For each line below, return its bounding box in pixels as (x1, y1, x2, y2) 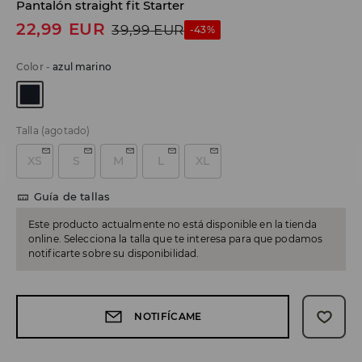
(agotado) (40, 124, 90, 137)
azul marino (53, 61, 112, 74)
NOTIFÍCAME (134, 310, 202, 323)
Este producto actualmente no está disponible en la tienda (28, 218, 317, 231)
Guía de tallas (34, 190, 111, 204)
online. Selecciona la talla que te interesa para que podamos (28, 233, 323, 246)
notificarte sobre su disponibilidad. (28, 247, 200, 260)
